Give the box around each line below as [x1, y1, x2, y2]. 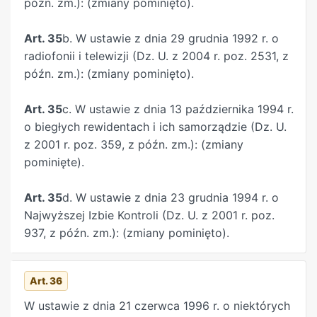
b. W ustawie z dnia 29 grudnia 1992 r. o [62, 31, 279, 46]
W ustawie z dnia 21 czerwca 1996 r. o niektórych [24, 299, 290, 313]
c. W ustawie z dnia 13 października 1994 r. [62, 102, 294, 117]
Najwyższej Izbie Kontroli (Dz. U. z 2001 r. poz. [24, 208, 275, 223]
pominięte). [24, 155, 84, 170]
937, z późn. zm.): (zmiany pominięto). [24, 226, 229, 241]
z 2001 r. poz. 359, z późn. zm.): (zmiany [24, 137, 243, 152]
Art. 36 [30, 275, 63, 287]
